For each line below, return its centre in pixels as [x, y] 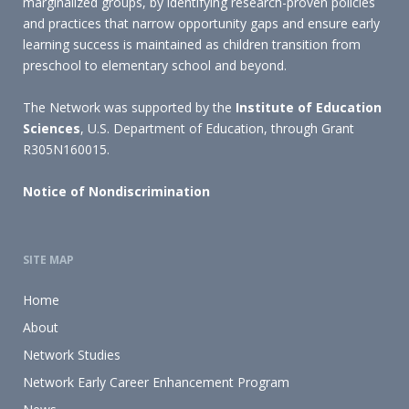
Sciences [52, 129]
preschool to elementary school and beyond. [155, 66]
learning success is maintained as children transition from [192, 45]
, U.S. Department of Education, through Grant [217, 129]
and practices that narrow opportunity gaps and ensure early [201, 24]
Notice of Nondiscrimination [116, 192]
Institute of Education [309, 108]
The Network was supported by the [129, 108]
